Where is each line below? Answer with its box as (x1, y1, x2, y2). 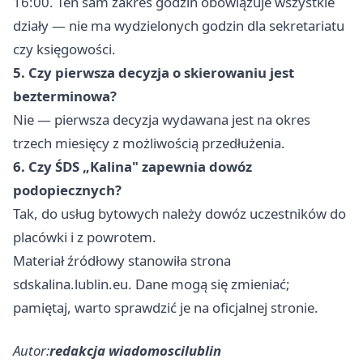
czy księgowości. (13, 40, 116, 59)
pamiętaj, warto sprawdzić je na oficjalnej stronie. (13, 298, 318, 318)
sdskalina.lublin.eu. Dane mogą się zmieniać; (13, 275, 290, 294)
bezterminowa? (13, 87, 117, 106)
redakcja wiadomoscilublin (49, 341, 221, 361)
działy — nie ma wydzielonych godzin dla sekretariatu (13, 16, 344, 36)
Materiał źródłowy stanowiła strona (13, 251, 231, 271)
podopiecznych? (13, 181, 122, 200)
